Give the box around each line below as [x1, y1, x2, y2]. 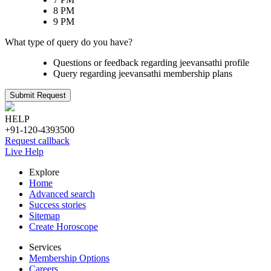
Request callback [5, 135, 70, 146]
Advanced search [29, 189, 95, 199]
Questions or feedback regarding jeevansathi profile [53, 57, 249, 68]
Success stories [29, 200, 86, 210]
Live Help [5, 146, 44, 157]
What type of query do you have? [5, 37, 132, 47]
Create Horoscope [29, 221, 98, 232]
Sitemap [29, 211, 60, 221]
